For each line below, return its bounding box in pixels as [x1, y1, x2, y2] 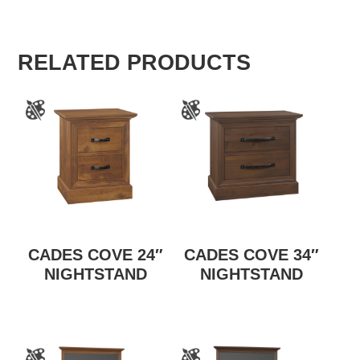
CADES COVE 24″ [28, 246, 164, 264]
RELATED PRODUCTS [18, 51, 252, 76]
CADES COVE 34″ [183, 246, 319, 264]
